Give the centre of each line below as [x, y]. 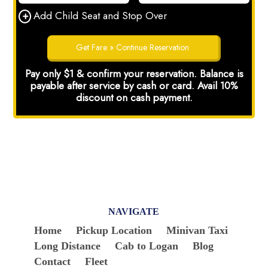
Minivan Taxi [197, 230]
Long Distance [68, 246]
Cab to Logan [147, 246]
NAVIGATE [134, 211]
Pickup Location [114, 230]
